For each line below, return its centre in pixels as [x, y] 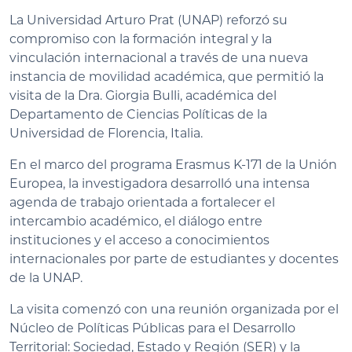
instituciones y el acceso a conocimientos [139, 240]
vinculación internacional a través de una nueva [159, 58]
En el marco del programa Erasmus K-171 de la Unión [173, 165]
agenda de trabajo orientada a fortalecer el [142, 203]
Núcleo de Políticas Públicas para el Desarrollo [152, 328]
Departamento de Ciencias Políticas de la [138, 115]
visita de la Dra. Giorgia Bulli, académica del [143, 96]
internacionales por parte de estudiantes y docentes [174, 259]
